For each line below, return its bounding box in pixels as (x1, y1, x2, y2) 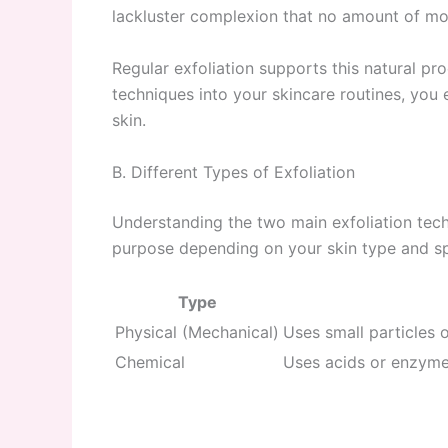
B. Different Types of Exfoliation (112, 161, 355, 182)
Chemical (115, 352, 185, 373)
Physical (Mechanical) (115, 322, 279, 343)
